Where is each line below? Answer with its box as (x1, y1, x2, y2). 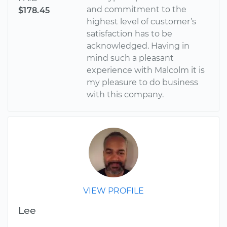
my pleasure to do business (87, 78, 199, 88)
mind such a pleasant (87, 53, 174, 63)
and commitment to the (87, 5, 187, 15)
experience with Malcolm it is (87, 65, 205, 75)
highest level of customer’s (87, 17, 197, 27)
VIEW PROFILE (83, 186, 144, 196)
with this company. (87, 90, 164, 100)
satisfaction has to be (87, 29, 173, 39)
